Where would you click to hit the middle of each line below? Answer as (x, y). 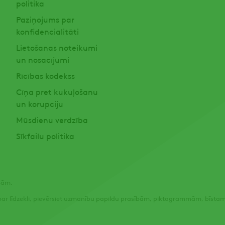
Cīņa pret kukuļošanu (57, 91)
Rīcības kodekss (45, 75)
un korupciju (39, 103)
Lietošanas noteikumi (57, 47)
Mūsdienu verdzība (52, 120)
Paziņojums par (45, 19)
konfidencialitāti (47, 31)
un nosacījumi (42, 59)
